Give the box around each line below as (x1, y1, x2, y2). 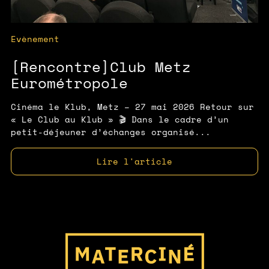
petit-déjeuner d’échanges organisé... (11, 126, 211, 138)
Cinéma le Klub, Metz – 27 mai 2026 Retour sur (11, 101, 254, 113)
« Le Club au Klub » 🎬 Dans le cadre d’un (11, 113, 229, 125)
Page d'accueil (64, 226, 113, 238)
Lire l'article (97, 156, 172, 168)
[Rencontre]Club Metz (11, 56, 191, 77)
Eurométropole (11, 73, 128, 93)
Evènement (11, 33, 59, 45)
